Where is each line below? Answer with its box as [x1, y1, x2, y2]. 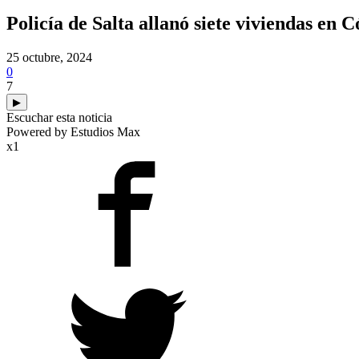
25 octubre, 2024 [6, 50, 92, 64]
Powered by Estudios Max [6, 124, 140, 139]
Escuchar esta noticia [6, 110, 112, 124]
